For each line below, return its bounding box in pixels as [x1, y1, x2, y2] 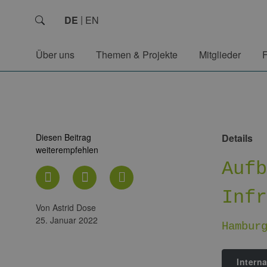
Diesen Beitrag [36, 131, 91, 143]
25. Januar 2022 [36, 214, 98, 226]
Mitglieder [199, 48, 241, 61]
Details [222, 131, 253, 145]
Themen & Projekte [96, 48, 178, 61]
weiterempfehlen [36, 144, 98, 156]
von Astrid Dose [41, 201, 96, 213]
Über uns [36, 48, 74, 61]
